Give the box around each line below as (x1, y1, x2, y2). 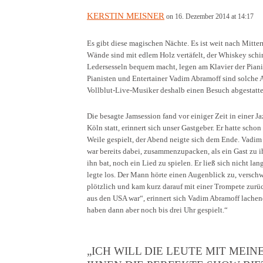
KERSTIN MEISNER (87, 11, 164, 21)
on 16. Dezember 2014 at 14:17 (166, 12, 254, 21)
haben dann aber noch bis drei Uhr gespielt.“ (87, 205, 228, 214)
